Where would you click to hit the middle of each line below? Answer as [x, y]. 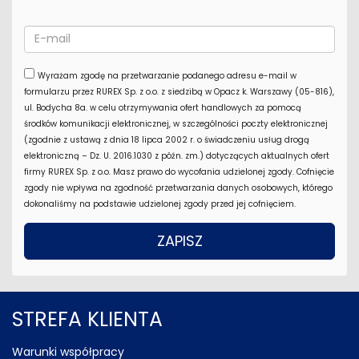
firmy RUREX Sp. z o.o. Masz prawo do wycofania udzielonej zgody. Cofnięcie [179, 171]
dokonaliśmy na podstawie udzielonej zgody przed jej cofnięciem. [160, 204]
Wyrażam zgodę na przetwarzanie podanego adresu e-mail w [167, 75]
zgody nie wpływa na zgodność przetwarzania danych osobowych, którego [178, 188]
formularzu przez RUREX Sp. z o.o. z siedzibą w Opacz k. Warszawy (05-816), [179, 91]
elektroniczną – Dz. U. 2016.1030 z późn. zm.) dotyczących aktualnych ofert [177, 155]
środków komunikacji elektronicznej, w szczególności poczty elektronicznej [176, 123]
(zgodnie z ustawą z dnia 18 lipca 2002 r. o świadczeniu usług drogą [167, 139]
